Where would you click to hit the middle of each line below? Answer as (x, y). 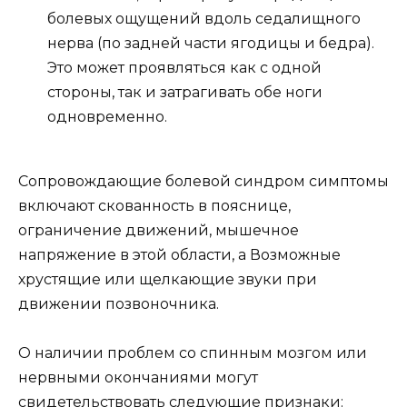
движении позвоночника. (119, 303)
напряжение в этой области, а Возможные (179, 254)
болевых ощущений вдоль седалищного (204, 19)
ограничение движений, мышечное (159, 230)
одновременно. (107, 117)
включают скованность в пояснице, (154, 205)
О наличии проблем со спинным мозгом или (193, 352)
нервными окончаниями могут (138, 377)
